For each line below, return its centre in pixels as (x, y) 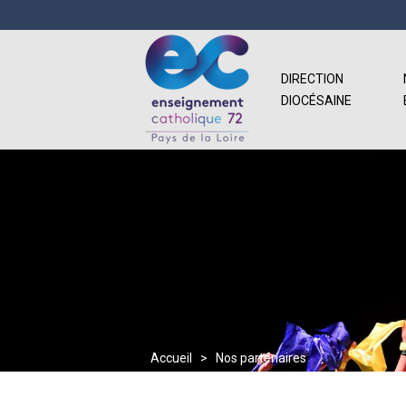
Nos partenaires (261, 358)
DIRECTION (312, 79)
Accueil (171, 358)
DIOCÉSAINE (316, 101)
